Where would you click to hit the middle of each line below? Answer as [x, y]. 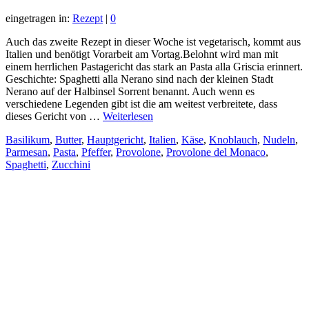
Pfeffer [96, 152]
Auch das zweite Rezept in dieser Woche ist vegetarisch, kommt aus [153, 41]
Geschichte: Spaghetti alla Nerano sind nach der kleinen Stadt [139, 79]
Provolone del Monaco [216, 152]
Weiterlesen [128, 116]
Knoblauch [233, 139]
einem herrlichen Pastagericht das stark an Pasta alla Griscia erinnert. [154, 66]
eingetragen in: [39, 18]
